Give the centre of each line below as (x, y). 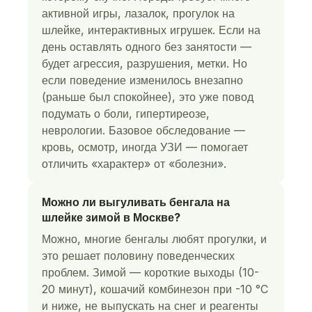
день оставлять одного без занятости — (147, 47)
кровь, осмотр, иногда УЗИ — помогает (145, 147)
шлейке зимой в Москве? (111, 217)
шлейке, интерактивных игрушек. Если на (151, 30)
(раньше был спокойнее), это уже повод (148, 97)
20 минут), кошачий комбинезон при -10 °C (155, 289)
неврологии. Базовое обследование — (143, 130)
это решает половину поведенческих (138, 256)
